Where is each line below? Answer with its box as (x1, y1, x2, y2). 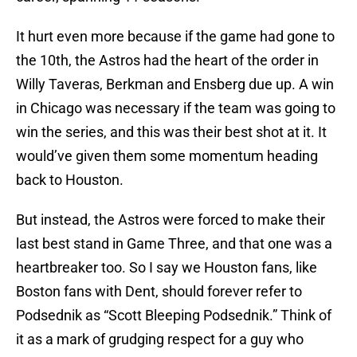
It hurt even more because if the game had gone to (16, 28, 335, 45)
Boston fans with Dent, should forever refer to (16, 283, 302, 300)
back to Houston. (16, 171, 124, 189)
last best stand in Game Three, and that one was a (16, 235, 332, 253)
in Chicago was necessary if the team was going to (16, 100, 335, 117)
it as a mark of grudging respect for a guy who (16, 331, 304, 348)
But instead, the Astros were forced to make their (16, 211, 325, 229)
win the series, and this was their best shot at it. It (16, 124, 327, 141)
